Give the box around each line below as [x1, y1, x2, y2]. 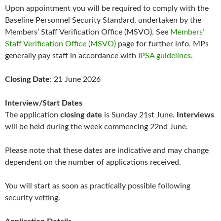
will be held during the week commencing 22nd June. [5, 123, 188, 131]
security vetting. [5, 194, 60, 202]
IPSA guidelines [138, 52, 191, 60]
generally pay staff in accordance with [5, 52, 138, 60]
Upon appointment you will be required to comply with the [5, 4, 209, 13]
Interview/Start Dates [5, 99, 82, 108]
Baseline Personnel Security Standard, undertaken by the [5, 16, 201, 25]
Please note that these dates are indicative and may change [5, 147, 209, 155]
